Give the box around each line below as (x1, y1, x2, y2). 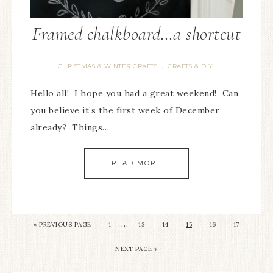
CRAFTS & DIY (168, 62, 213, 70)
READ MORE (112, 159, 161, 167)
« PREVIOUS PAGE (34, 221, 91, 229)
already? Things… (30, 122, 110, 133)
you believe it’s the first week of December (30, 105, 220, 116)
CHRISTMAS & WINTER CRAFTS (57, 62, 158, 70)
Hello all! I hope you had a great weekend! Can (30, 88, 238, 99)
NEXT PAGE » (115, 245, 158, 253)
